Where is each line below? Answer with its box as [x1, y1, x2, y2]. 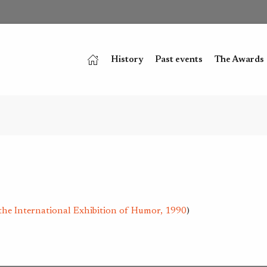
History [111, 55, 143, 64]
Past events [155, 55, 203, 64]
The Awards [215, 55, 264, 64]
